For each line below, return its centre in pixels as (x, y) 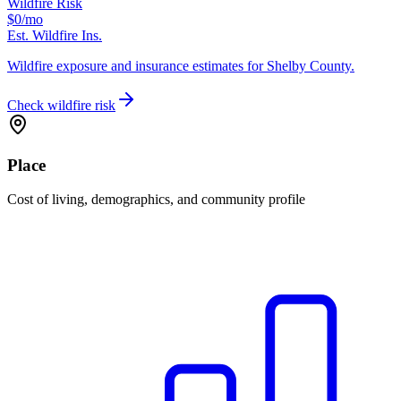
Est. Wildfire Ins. (55, 36)
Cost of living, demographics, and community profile (156, 200)
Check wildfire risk (61, 106)
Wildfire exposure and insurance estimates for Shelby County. (181, 66)
